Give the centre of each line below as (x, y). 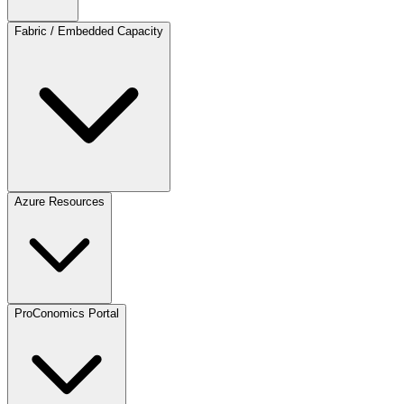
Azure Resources (60, 202)
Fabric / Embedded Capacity (89, 31)
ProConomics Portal (67, 313)
